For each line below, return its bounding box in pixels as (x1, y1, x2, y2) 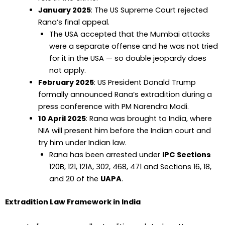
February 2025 (38, 77, 94, 87)
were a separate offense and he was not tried (49, 41, 218, 51)
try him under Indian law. (38, 137, 127, 148)
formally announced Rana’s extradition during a (38, 89, 212, 99)
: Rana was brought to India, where (85, 113, 212, 124)
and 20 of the (49, 173, 100, 184)
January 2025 (38, 5, 91, 15)
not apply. (49, 65, 86, 75)
